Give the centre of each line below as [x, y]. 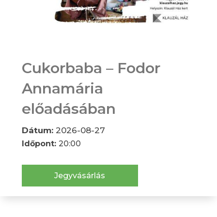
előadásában [69, 109]
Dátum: [39, 131]
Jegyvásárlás [80, 176]
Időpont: [40, 144]
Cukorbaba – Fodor [91, 68]
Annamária [62, 89]
